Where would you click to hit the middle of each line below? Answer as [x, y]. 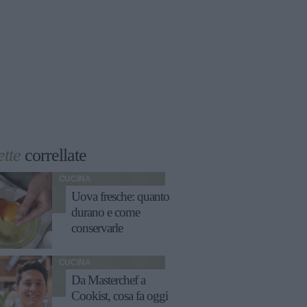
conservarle [97, 229]
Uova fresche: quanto [120, 197]
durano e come [105, 213]
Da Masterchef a [108, 281]
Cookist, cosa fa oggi [119, 296]
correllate [53, 156]
